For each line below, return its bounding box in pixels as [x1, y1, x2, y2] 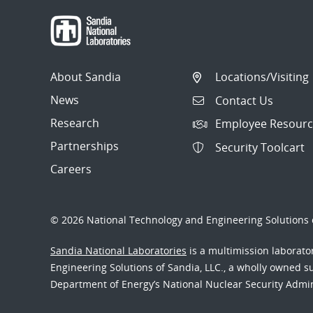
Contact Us [215, 92, 273, 108]
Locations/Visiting [215, 69, 309, 85]
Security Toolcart [215, 139, 305, 155]
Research [50, 115, 99, 131]
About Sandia [50, 69, 121, 85]
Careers [50, 161, 92, 177]
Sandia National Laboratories [50, 244, 187, 258]
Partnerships [50, 138, 119, 154]
